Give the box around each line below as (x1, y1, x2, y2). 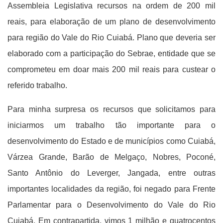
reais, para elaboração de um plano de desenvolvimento (7, 17, 216, 26)
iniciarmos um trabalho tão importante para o (7, 121, 216, 129)
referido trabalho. (7, 81, 71, 90)
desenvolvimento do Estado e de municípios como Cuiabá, (7, 137, 216, 145)
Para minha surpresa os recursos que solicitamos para (7, 105, 216, 113)
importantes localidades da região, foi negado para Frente (7, 185, 216, 193)
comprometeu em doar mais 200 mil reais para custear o (7, 65, 216, 74)
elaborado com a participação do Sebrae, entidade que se (7, 49, 216, 58)
